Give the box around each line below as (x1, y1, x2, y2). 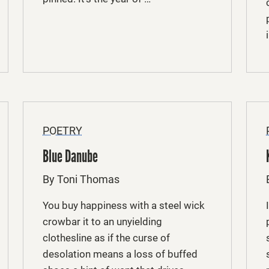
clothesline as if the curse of (43, 231, 170, 244)
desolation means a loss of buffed (43, 247, 198, 260)
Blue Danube (43, 145, 98, 167)
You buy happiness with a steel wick (43, 199, 205, 211)
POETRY (43, 124, 82, 137)
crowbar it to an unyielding (43, 215, 162, 228)
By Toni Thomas (43, 172, 119, 186)
